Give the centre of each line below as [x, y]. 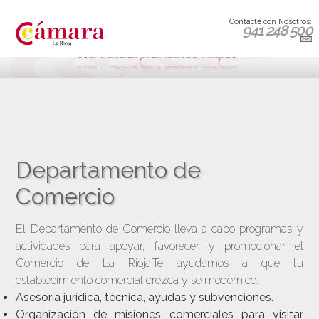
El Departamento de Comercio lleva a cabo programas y [159, 229]
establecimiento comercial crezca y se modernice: [137, 281]
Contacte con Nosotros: [271, 21]
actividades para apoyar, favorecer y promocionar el [159, 246]
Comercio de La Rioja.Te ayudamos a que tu [159, 263]
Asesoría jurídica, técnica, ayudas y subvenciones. [145, 298]
